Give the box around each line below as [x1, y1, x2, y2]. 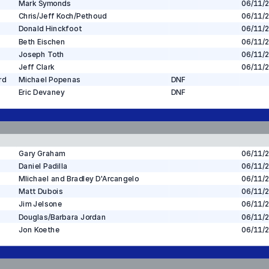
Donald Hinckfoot [18, 24, 82, 34]
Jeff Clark [18, 62, 55, 71]
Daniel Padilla [18, 162, 68, 171]
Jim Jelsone [18, 199, 62, 209]
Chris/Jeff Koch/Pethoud [18, 11, 107, 20]
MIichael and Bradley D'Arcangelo [18, 174, 139, 183]
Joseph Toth [18, 50, 64, 59]
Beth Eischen [18, 37, 65, 46]
